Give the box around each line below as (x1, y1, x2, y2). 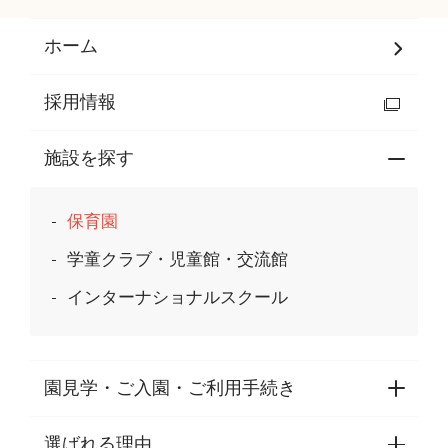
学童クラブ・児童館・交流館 (66, 249, 288, 269)
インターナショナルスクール (66, 287, 288, 307)
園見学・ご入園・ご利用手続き (44, 377, 297, 398)
